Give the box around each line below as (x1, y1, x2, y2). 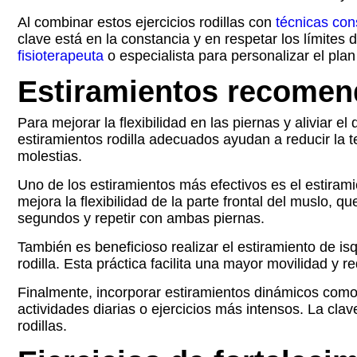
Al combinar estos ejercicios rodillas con (18, 14, 276, 30)
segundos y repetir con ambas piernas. (18, 210, 265, 226)
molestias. (18, 148, 82, 164)
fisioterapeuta (18, 48, 104, 64)
